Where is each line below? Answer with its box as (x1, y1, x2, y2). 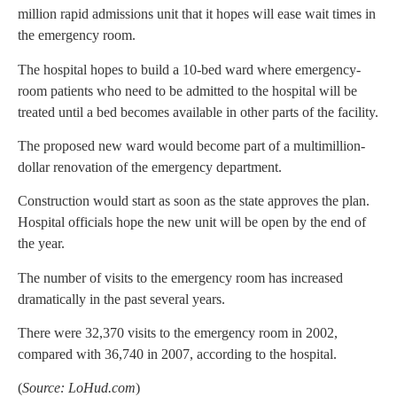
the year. (18, 236, 65, 252)
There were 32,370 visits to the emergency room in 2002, (18, 325, 338, 341)
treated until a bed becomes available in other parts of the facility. (18, 104, 378, 120)
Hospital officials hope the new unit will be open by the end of (18, 214, 366, 230)
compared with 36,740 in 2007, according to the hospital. (18, 346, 337, 362)
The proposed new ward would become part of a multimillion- (18, 137, 365, 153)
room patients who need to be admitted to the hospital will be (18, 82, 357, 98)
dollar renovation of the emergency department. (18, 159, 282, 175)
